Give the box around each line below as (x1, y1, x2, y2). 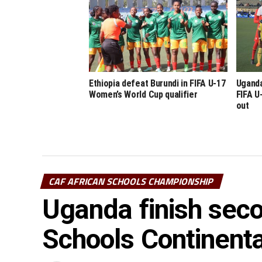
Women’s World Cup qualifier (89, 89, 198, 101)
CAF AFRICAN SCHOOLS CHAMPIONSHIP (47, 174, 216, 189)
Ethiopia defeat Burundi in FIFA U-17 (89, 78, 226, 89)
